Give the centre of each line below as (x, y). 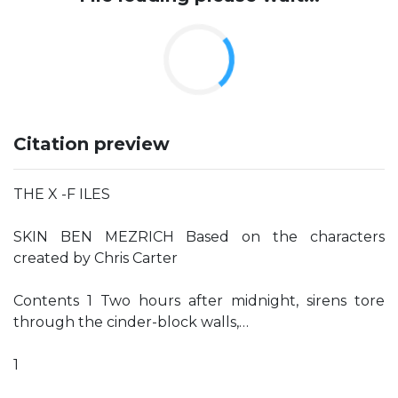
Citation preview (92, 144)
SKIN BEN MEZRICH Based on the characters (199, 237)
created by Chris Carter (96, 258)
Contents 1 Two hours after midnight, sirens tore (199, 301)
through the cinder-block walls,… (131, 322)
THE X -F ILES (62, 194)
